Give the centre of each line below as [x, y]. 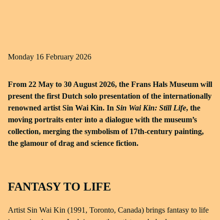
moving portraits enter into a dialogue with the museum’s [102, 120]
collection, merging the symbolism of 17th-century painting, [106, 131]
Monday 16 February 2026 [53, 57]
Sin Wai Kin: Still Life [151, 108]
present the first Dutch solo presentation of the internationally [110, 96]
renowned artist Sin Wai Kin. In [62, 108]
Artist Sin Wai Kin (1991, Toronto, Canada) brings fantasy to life [108, 210]
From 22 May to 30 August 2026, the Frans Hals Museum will [110, 84]
